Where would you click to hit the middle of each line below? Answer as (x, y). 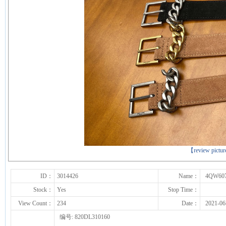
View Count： (36, 203)
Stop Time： (183, 190)
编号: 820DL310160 (85, 217)
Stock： (43, 190)
